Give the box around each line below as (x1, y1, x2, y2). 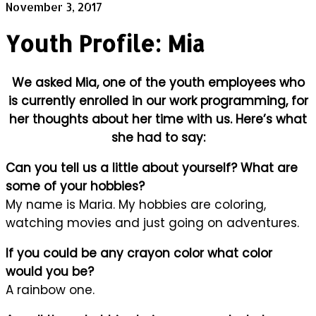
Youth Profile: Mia (6, 29, 205, 59)
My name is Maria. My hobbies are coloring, (6, 195, 266, 213)
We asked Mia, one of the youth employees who (11, 73, 305, 91)
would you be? (6, 262, 94, 280)
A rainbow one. (6, 281, 95, 298)
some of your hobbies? (6, 177, 145, 195)
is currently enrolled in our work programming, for (8, 92, 308, 109)
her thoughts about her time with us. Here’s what (9, 110, 307, 128)
